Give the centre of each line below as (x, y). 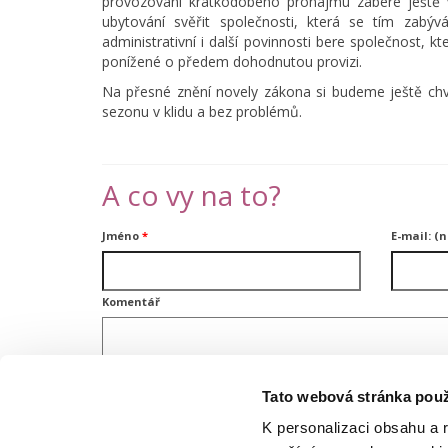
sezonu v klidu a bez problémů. (202, 112)
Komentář (131, 302)
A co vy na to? (191, 195)
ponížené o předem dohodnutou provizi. (232, 62)
